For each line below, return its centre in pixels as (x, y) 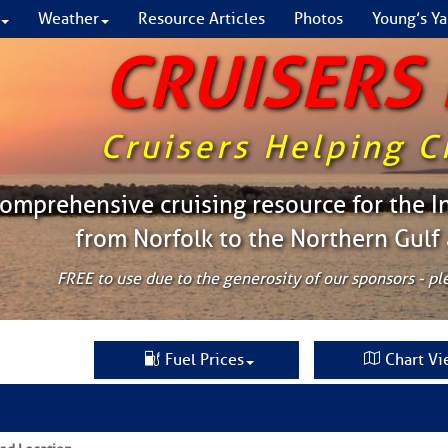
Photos (318, 19)
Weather (68, 19)
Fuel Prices (204, 360)
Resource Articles (201, 19)
